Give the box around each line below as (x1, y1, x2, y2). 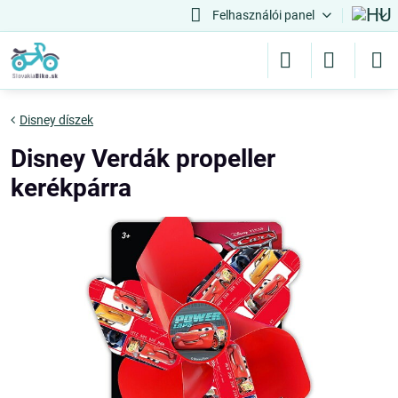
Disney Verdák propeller (11, 144, 275, 173)
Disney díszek (20, 113, 93, 127)
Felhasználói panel (211, 8, 314, 22)
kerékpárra (11, 173, 131, 203)
